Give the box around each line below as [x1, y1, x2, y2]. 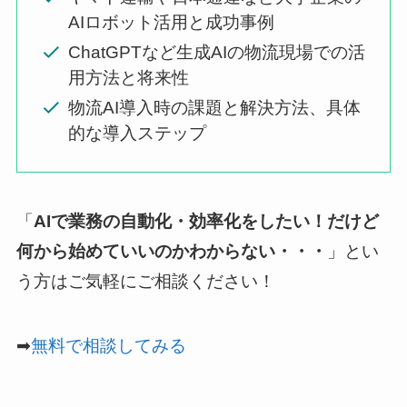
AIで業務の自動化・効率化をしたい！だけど [33, 212, 379, 232]
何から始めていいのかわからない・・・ [15, 242, 327, 262]
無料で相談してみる [30, 336, 186, 356]
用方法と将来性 [68, 67, 190, 87]
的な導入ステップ [68, 123, 207, 143]
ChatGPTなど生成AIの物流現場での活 [68, 42, 366, 62]
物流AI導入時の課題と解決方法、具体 [68, 97, 362, 117]
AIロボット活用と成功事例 [68, 13, 275, 33]
